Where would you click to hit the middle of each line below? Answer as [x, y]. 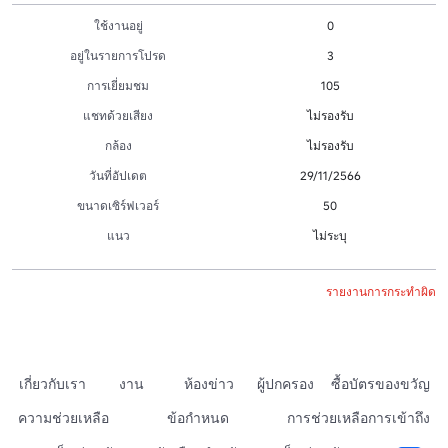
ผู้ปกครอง [286, 383]
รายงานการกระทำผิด [381, 291]
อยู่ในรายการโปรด [118, 55]
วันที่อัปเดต [118, 175]
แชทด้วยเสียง [118, 115]
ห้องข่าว [208, 383]
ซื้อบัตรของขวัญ [380, 383]
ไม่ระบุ [330, 235]
